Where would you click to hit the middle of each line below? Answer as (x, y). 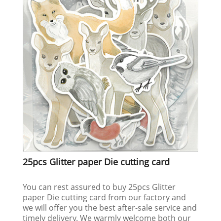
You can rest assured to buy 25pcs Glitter (99, 187)
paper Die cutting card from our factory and (105, 197)
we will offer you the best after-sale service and (110, 207)
